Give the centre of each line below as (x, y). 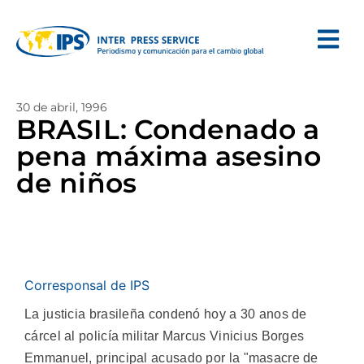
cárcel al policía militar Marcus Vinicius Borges (165, 336)
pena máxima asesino (169, 156)
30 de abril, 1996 (62, 107)
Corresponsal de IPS (87, 285)
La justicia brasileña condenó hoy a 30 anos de (166, 314)
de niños (76, 183)
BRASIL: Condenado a (168, 129)
